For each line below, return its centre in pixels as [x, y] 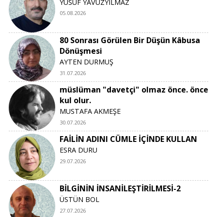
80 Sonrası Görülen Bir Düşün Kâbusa [130, 40]
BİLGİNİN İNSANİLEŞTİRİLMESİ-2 [120, 188]
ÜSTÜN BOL [80, 199]
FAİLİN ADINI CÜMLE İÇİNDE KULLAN [129, 139]
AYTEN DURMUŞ [87, 62]
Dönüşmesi [81, 51]
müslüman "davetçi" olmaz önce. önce [134, 90]
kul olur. [76, 101]
